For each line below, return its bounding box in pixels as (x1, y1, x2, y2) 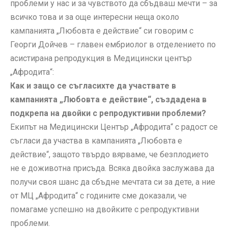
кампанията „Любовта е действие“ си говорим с (10, 25, 193, 36)
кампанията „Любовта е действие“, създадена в (10, 94, 207, 104)
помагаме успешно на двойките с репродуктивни (10, 204, 199, 214)
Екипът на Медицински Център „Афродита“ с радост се (10, 122, 218, 132)
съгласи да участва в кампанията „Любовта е (10, 135, 182, 146)
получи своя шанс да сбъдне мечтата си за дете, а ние (10, 177, 215, 187)
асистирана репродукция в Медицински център (10, 53, 192, 63)
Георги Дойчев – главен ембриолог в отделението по (10, 39, 216, 49)
